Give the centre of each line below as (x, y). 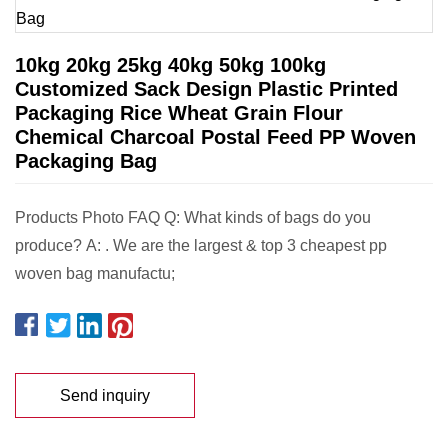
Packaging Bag (86, 161)
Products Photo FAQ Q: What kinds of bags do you (193, 217)
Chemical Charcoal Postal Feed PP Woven (215, 137)
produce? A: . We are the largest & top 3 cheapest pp (201, 245)
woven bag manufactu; (95, 273)
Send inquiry (105, 395)
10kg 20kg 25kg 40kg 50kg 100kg (170, 65)
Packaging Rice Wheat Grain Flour (179, 113)
